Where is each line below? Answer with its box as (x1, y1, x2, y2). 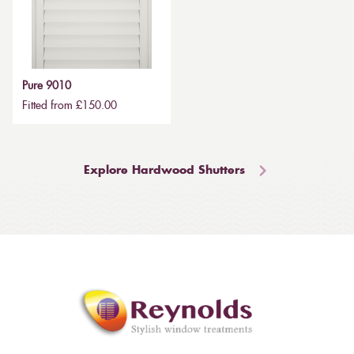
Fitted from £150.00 (22, 100, 117, 112)
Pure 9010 (22, 81, 71, 92)
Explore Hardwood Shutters (84, 165, 245, 177)
